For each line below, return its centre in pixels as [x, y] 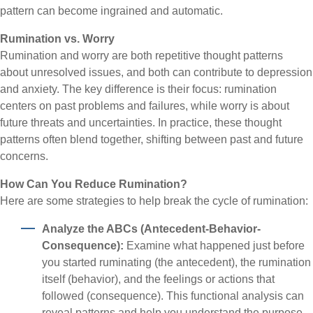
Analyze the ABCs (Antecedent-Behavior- [151, 229]
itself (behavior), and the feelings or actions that [158, 279]
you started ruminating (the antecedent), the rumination [176, 262]
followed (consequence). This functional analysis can [173, 296]
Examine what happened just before [214, 246]
